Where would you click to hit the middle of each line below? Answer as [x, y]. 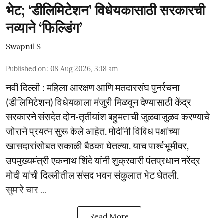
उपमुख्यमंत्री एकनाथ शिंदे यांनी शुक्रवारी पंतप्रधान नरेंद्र [103, 160]
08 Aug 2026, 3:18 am [84, 69]
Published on [26, 69]
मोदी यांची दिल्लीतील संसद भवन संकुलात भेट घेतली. [92, 175]
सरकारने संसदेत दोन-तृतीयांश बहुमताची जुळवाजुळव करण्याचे [108, 116]
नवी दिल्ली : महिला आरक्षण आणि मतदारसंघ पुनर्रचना [93, 87]
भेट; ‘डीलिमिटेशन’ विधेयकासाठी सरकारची [105, 10]
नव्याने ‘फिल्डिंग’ [44, 28]
